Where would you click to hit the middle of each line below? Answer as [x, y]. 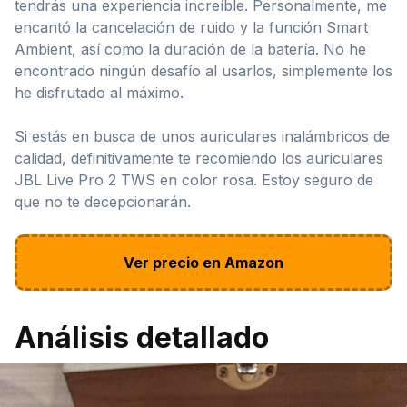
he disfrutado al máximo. [99, 92]
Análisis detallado [142, 337]
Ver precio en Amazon [203, 262]
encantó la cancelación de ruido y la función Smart [191, 27]
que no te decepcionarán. [103, 201]
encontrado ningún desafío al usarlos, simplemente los [203, 70]
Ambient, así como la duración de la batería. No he [190, 49]
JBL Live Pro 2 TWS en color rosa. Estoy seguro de [194, 179]
